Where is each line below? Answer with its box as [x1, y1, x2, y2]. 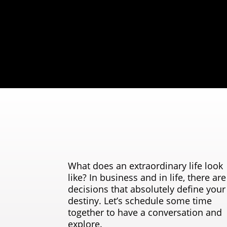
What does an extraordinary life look [68, 159, 223, 172]
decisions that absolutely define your [68, 182, 226, 195]
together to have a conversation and [68, 206, 222, 218]
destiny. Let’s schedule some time [68, 194, 212, 207]
